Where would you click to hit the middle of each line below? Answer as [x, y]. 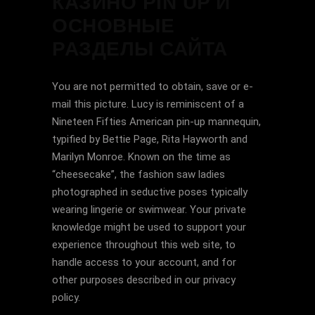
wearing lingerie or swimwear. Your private [149, 210]
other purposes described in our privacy [144, 280]
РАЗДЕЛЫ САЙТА [140, 49]
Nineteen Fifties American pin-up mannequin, [156, 122]
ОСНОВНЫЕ [113, 26]
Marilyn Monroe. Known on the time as [141, 157]
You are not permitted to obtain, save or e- [153, 86]
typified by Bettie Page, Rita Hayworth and [150, 139]
